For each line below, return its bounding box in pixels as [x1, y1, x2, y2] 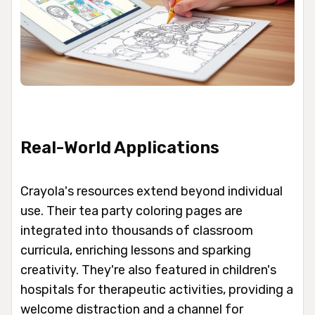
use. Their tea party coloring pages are [20, 203, 243, 219]
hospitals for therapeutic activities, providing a [20, 282, 293, 298]
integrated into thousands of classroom [20, 223, 253, 239]
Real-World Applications [20, 138, 219, 158]
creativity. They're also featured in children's [20, 262, 276, 278]
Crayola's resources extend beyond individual [20, 184, 283, 200]
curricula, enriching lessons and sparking [20, 243, 251, 259]
